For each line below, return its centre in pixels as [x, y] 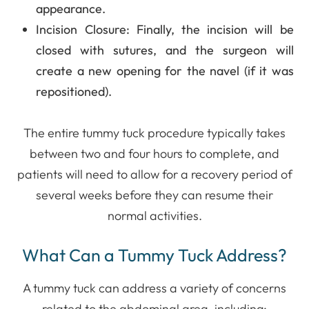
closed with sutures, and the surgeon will [165, 50]
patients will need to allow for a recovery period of [154, 174]
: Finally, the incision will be [210, 29]
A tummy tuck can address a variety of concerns [154, 288]
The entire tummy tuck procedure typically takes [154, 132]
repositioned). [74, 91]
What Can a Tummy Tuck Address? [154, 255]
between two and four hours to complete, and [154, 153]
